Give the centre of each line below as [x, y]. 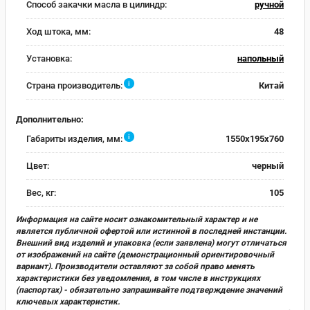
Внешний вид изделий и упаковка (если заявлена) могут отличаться [151, 243]
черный [268, 165]
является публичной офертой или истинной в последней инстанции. [151, 231]
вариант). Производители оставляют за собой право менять [135, 266]
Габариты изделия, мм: [74, 138]
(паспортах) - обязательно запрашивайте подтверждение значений [149, 290]
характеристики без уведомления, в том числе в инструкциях [138, 278]
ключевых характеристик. [68, 301]
